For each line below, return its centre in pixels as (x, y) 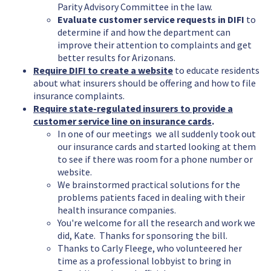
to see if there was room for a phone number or (155, 159)
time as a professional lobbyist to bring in (144, 261)
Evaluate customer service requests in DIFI (152, 20)
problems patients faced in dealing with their (151, 198)
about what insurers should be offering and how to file (145, 83)
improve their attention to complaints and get (155, 45)
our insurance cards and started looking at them (157, 147)
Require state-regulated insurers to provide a (133, 109)
